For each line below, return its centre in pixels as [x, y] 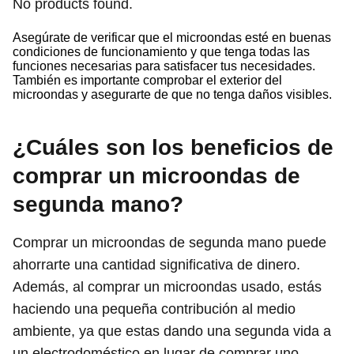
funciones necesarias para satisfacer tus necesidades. [164, 66]
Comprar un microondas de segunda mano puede [169, 242]
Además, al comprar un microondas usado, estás [167, 286]
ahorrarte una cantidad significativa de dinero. [156, 264]
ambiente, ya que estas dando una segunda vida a [172, 331]
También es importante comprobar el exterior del [147, 80]
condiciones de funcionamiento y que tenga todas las [161, 51]
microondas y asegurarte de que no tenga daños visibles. [172, 94]
